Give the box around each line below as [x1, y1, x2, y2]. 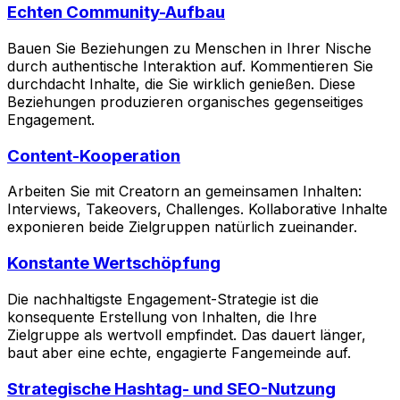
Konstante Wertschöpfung [7, 253, 221, 274]
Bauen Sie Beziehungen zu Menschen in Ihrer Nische [7, 38, 371, 57]
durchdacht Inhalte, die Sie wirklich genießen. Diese [7, 74, 355, 93]
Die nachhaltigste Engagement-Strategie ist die [7, 289, 319, 308]
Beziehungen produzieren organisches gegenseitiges [7, 92, 363, 111]
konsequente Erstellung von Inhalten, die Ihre [7, 307, 317, 326]
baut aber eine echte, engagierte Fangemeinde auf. [7, 343, 351, 362]
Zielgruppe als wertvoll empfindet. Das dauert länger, [7, 325, 366, 344]
